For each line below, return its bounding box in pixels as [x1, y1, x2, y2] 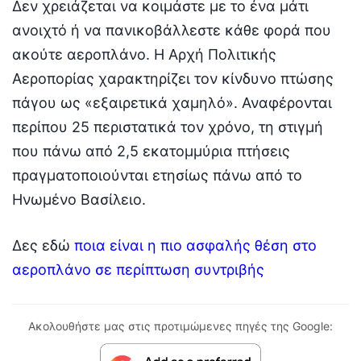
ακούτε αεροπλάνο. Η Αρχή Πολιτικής [12, 46, 276, 64]
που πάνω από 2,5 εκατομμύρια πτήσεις [12, 143, 290, 160]
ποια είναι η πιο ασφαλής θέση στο [74, 237, 317, 255]
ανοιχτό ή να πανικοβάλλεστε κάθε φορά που [12, 22, 331, 39]
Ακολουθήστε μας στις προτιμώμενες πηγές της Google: [28, 319, 333, 334]
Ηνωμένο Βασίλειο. [12, 191, 146, 209]
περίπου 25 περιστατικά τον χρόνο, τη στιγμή [12, 118, 323, 136]
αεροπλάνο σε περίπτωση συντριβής [12, 261, 264, 279]
